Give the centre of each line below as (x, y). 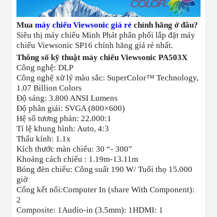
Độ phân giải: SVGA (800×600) (71, 108)
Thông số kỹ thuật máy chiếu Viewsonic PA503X (102, 58)
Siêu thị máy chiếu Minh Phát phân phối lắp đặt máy (106, 35)
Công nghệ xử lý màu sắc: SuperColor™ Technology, (108, 78)
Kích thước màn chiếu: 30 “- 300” (74, 149)
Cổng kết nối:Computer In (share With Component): (106, 190)
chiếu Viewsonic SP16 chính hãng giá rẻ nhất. (95, 46)
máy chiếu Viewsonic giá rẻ (83, 25)
